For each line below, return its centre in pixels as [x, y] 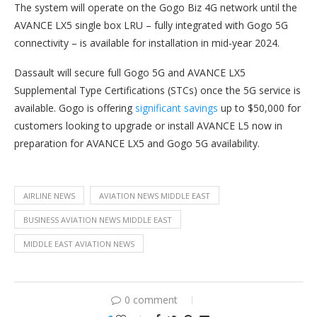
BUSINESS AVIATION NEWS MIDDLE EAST [98, 220]
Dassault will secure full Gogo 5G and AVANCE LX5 [130, 73]
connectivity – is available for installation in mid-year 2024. [147, 43]
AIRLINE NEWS [49, 196]
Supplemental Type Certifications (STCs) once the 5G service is [157, 91]
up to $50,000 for [259, 108]
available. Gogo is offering [75, 108]
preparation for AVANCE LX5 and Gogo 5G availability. [137, 144]
